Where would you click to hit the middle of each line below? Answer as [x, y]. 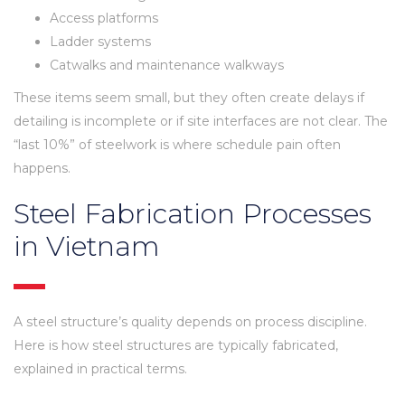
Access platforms [104, 18]
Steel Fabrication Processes [193, 213]
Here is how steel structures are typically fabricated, [176, 345]
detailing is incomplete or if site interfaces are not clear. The [201, 121]
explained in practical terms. [100, 368]
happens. [42, 168]
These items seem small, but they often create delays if [189, 97]
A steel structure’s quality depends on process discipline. [190, 321]
